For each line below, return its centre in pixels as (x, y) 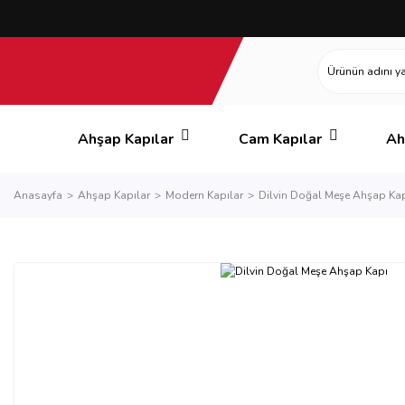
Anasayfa (38, 195)
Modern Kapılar (204, 195)
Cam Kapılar (280, 139)
